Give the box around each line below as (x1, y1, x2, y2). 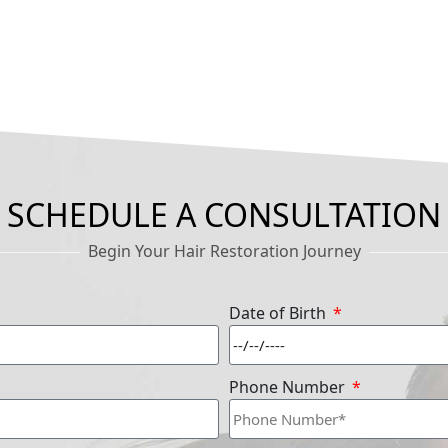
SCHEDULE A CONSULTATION (7, 193, 441, 237)
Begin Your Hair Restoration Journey (87, 240, 361, 263)
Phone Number (229, 376, 349, 399)
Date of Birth (229, 302, 330, 325)
